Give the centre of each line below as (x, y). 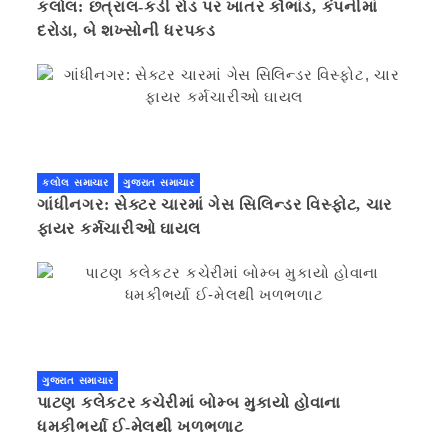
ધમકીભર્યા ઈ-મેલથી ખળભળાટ (210, 426)
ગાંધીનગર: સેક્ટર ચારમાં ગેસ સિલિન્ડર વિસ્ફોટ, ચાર (215, 204)
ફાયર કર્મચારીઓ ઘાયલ (119, 228)
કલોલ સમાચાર (75, 182)
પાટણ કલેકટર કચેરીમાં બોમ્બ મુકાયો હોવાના (189, 402)
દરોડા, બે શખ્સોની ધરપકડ (126, 30)
